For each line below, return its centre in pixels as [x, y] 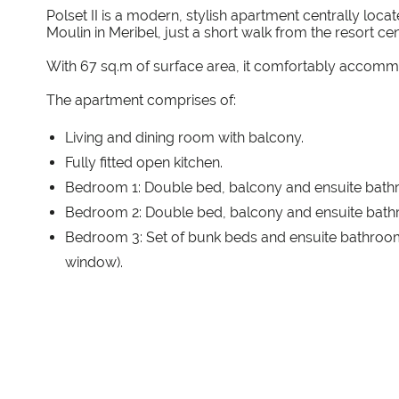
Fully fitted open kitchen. [144, 162]
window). [94, 262]
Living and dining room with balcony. [184, 137]
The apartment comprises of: [141, 100]
